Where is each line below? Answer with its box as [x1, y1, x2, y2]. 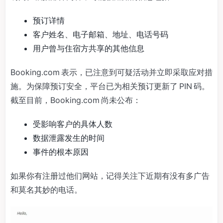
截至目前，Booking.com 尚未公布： [10, 95, 141, 105]
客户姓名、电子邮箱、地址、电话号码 [33, 29, 168, 39]
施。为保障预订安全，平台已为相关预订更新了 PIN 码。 [10, 81, 210, 91]
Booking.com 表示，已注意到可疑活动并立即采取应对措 [10, 67, 213, 77]
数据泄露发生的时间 [33, 133, 105, 143]
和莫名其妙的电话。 [10, 185, 82, 195]
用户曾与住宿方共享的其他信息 [33, 43, 144, 53]
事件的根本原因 [33, 147, 89, 157]
